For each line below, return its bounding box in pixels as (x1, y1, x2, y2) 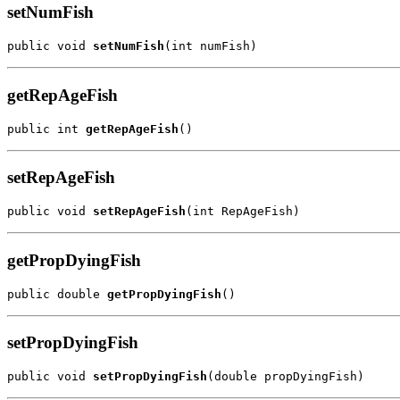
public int (7, 121, 86, 136)
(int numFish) (164, 39, 257, 54)
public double (7, 287, 107, 301)
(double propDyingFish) (207, 369, 364, 383)
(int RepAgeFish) (186, 204, 300, 219)
